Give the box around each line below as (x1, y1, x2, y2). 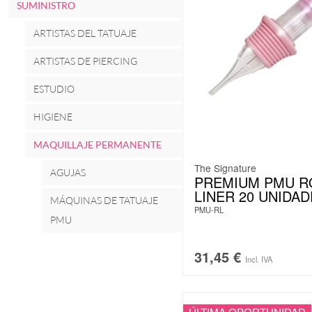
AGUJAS (50, 166, 86, 178)
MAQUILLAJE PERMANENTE (33, 138, 162, 150)
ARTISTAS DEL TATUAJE (33, 26, 136, 39)
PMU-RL (194, 204, 224, 216)
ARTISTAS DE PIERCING (33, 54, 137, 67)
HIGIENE (33, 110, 72, 123)
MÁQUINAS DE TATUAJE (50, 194, 158, 206)
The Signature (194, 161, 256, 175)
